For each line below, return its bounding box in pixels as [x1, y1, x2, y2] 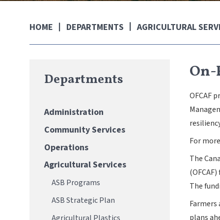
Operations [44, 141, 88, 154]
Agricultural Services [44, 159, 126, 171]
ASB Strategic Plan [52, 194, 115, 206]
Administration [44, 106, 104, 118]
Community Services [44, 123, 125, 136]
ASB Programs [52, 177, 100, 189]
